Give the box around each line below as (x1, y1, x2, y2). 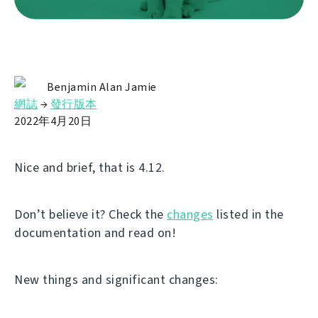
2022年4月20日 (14, 113, 92, 128)
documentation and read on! (14, 224, 176, 241)
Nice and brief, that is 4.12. (14, 158, 165, 176)
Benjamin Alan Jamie (47, 79, 157, 94)
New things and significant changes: (14, 270, 219, 288)
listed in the (213, 205, 284, 223)
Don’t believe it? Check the (14, 205, 167, 223)
